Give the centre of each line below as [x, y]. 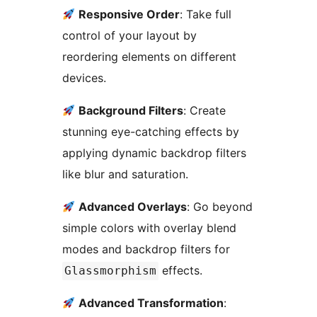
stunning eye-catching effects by [151, 131]
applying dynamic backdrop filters [154, 152]
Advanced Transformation [151, 302]
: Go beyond [220, 206]
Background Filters [131, 110]
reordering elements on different [149, 56]
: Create [205, 110]
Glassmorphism [110, 270]
